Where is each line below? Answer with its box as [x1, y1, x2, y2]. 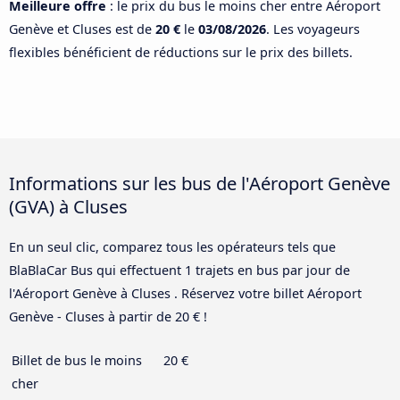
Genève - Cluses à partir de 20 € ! [9, 307, 207, 325]
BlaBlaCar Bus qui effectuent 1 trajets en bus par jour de [9, 261, 350, 279]
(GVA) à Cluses [9, 193, 128, 219]
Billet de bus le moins [12, 351, 142, 369]
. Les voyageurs [266, 21, 360, 38]
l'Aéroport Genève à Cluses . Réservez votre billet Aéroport [9, 284, 362, 302]
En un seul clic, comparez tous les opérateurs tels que [9, 237, 336, 255]
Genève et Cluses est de [9, 21, 155, 38]
